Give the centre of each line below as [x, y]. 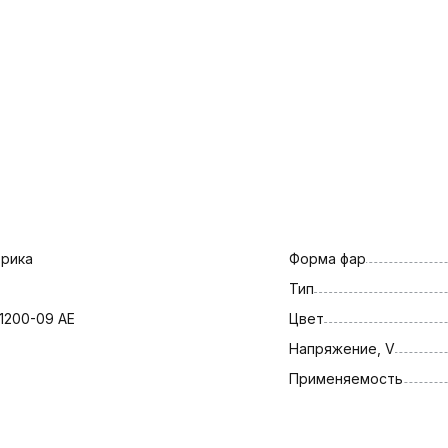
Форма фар [327, 258]
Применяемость [345, 378]
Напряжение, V [341, 348]
